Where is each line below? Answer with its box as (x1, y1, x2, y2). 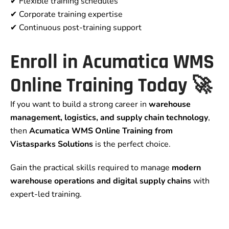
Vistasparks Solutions (10, 139, 93, 150)
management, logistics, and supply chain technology (10, 112, 208, 124)
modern (172, 162, 201, 174)
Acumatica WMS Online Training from (29, 125, 173, 137)
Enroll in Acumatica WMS (10, 50, 214, 76)
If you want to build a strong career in (10, 99, 149, 110)
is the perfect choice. (93, 139, 171, 150)
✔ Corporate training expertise (10, 9, 123, 20)
